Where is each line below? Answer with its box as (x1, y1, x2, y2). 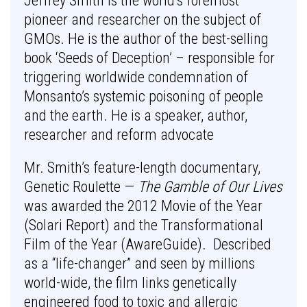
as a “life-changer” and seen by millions (24, 255, 255, 272)
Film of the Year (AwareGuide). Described (24, 236, 271, 253)
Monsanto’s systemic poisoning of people (24, 88, 263, 105)
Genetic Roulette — (24, 178, 138, 195)
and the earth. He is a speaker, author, (24, 107, 247, 124)
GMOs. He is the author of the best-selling (24, 30, 269, 47)
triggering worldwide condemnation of (24, 69, 248, 86)
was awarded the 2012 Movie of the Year (24, 197, 262, 214)
